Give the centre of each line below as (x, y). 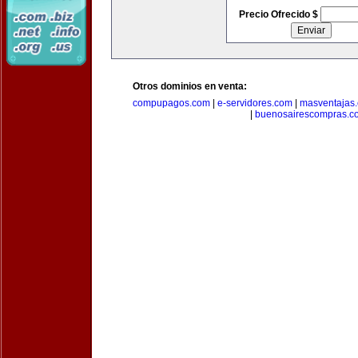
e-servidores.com (255, 103)
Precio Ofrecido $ (279, 14)
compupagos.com (171, 103)
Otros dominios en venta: (190, 86)
